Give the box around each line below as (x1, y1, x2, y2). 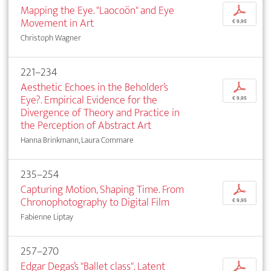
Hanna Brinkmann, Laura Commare (21, 133, 134, 148)
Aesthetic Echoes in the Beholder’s (21, 78, 168, 97)
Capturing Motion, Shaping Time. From (21, 180, 184, 200)
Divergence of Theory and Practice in (21, 103, 180, 123)
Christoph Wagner (21, 31, 81, 45)
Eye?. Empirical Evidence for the (21, 91, 157, 110)
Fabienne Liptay (21, 210, 73, 224)
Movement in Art (21, 14, 94, 33)
